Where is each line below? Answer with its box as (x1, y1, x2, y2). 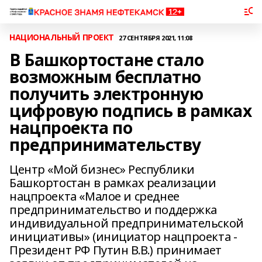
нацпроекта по (9, 116, 133, 139)
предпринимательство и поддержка (9, 202, 217, 218)
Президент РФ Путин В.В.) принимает (9, 242, 222, 258)
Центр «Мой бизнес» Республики (9, 161, 195, 177)
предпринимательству (9, 133, 202, 156)
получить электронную (9, 82, 204, 105)
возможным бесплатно (9, 65, 202, 88)
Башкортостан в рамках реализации (9, 175, 216, 191)
